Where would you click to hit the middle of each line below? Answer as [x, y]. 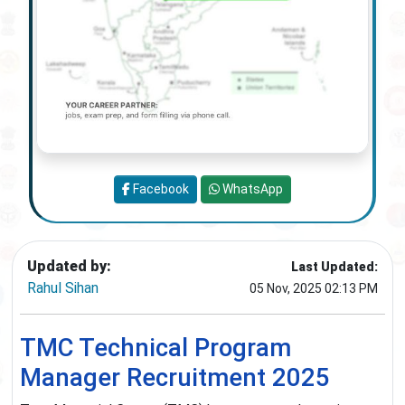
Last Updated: [334, 267]
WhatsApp [251, 189]
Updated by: [69, 267]
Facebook [160, 189]
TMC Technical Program [155, 348]
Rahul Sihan [63, 288]
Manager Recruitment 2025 [175, 378]
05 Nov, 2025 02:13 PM [314, 289]
